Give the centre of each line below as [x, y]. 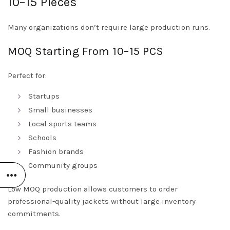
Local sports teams [62, 124]
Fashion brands [56, 152]
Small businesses [60, 110]
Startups [44, 96]
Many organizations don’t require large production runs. [109, 27]
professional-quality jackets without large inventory [102, 202]
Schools [42, 138]
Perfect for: [27, 76]
